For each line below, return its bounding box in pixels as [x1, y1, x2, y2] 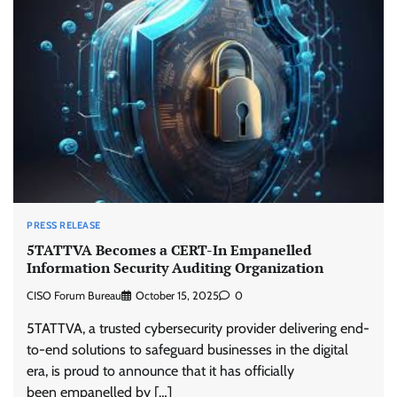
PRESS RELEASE [27, 218, 101, 231]
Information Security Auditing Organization [27, 257, 323, 277]
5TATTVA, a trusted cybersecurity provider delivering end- [27, 320, 370, 338]
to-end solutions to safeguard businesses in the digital [27, 341, 348, 359]
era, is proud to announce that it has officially [27, 362, 294, 380]
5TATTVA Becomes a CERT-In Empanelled [27, 239, 312, 260]
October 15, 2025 [136, 289, 219, 303]
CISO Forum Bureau [27, 289, 121, 303]
